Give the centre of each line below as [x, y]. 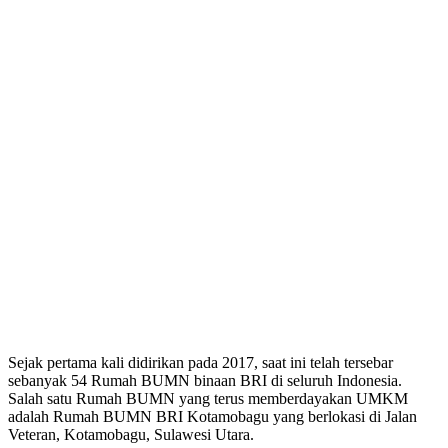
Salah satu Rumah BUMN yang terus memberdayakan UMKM [208, 398]
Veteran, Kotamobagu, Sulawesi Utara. [131, 434]
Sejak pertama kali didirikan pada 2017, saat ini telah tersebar [200, 362]
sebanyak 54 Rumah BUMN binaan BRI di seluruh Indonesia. [205, 380]
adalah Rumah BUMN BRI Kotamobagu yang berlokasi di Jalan [212, 416]
